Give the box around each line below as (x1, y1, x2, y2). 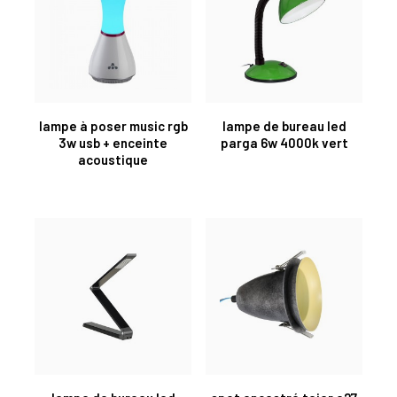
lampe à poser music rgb (38, 117, 188, 134)
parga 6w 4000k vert (220, 134, 348, 151)
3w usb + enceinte (58, 134, 167, 151)
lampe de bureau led (222, 117, 346, 134)
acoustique (78, 151, 148, 167)
